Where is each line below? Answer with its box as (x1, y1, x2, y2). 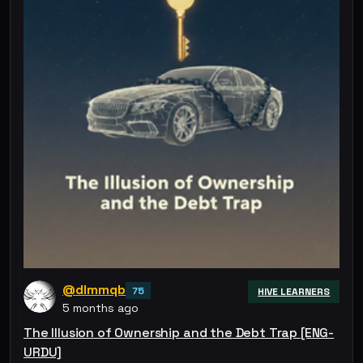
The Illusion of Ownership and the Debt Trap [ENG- (23, 323, 335, 341)
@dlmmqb (62, 280, 126, 298)
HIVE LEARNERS (258, 284, 331, 298)
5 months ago (62, 300, 139, 315)
